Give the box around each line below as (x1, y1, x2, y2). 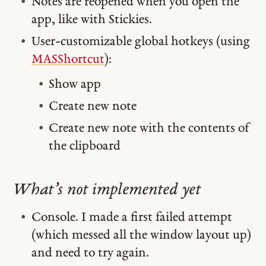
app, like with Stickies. (31, 12, 152, 27)
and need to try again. (31, 246, 149, 261)
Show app (49, 77, 102, 91)
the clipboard (49, 139, 121, 153)
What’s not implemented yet (14, 181, 201, 199)
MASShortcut (31, 52, 104, 66)
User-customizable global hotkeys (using (31, 34, 250, 49)
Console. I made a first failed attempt (31, 211, 232, 225)
